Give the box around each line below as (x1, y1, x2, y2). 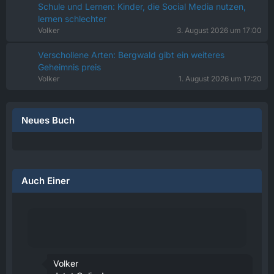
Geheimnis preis (38, 61, 101, 72)
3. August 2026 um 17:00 (177, 25, 262, 35)
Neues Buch (21, 114, 75, 126)
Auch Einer (21, 174, 70, 187)
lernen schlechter (38, 13, 106, 24)
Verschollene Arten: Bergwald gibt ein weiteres (38, 49, 224, 60)
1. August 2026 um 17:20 (179, 73, 262, 83)
